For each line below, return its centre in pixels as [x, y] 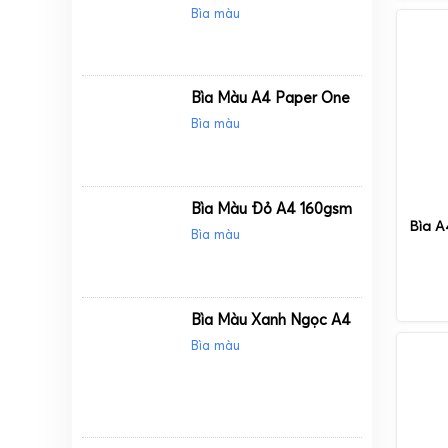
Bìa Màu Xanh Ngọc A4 [271, 319]
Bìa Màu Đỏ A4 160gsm [272, 209]
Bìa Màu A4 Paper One [271, 98]
